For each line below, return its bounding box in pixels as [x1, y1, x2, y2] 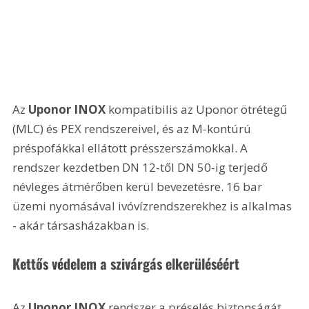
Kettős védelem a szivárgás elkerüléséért [12, 252, 240, 274]
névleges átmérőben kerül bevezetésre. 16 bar [12, 178, 266, 195]
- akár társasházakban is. [12, 217, 152, 233]
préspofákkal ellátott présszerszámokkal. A [12, 139, 251, 156]
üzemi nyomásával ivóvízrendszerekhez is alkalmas [12, 197, 295, 214]
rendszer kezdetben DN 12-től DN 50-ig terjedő [12, 159, 271, 175]
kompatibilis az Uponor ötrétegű [106, 101, 290, 117]
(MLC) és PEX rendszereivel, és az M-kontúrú [12, 120, 255, 137]
